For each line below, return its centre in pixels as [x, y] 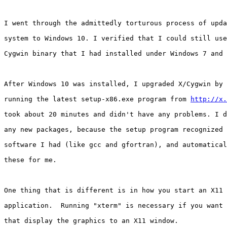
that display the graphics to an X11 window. [91, 221]
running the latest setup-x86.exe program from [97, 99]
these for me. [30, 160]
